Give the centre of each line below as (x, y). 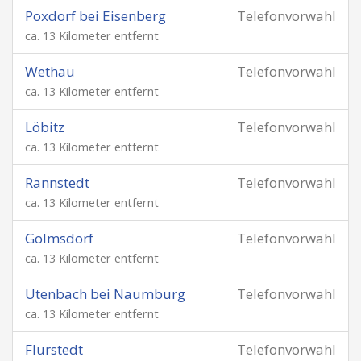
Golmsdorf (59, 238)
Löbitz (45, 127)
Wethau (50, 71)
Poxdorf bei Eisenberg (95, 16)
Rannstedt (57, 183)
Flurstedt (54, 349)
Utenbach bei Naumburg (105, 294)
